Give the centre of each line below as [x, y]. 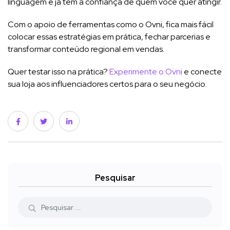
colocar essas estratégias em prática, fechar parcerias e [109, 36]
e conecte [202, 71]
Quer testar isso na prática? [59, 71]
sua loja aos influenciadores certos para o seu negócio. [107, 84]
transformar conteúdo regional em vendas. [86, 49]
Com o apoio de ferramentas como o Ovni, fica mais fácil [111, 24]
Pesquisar [115, 178]
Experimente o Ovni [146, 71]
